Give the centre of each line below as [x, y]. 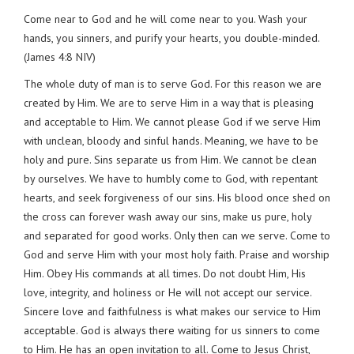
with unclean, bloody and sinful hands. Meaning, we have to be [171, 140]
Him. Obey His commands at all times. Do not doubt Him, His [165, 273]
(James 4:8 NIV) [60, 56]
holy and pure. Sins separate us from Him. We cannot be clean [170, 159]
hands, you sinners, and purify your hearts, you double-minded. [171, 38]
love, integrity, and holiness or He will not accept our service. [168, 292]
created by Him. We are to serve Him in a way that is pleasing [169, 102]
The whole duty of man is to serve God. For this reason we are [173, 83]
